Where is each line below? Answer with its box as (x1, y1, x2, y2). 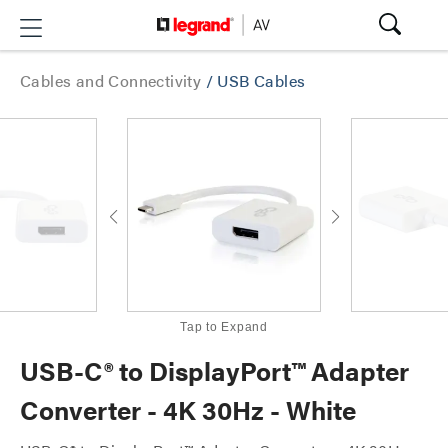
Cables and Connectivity (20, 69, 206, 92)
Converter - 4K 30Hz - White (20, 391, 356, 428)
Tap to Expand (180, 320, 268, 334)
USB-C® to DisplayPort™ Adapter (20, 352, 409, 389)
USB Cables (217, 69, 306, 92)
